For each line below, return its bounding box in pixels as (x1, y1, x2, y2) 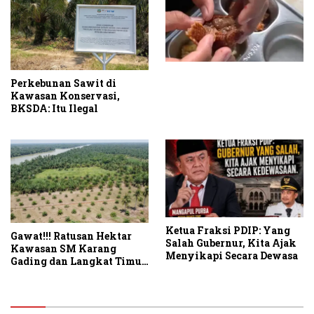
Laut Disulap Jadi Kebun (11, 266, 133, 280)
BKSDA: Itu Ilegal (11, 102, 98, 116)
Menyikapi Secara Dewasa (165, 249, 298, 263)
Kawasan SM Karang (11, 241, 116, 255)
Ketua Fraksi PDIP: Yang (165, 224, 290, 238)
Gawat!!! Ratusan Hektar (11, 228, 132, 243)
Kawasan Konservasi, (11, 89, 120, 103)
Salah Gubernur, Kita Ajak (165, 236, 296, 250)
